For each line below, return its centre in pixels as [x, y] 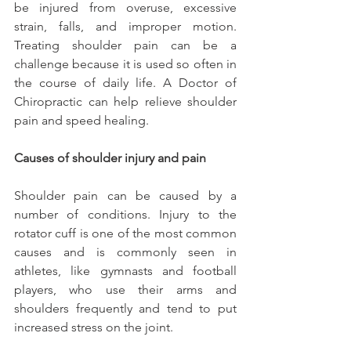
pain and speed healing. [81, 121]
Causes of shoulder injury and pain [110, 158]
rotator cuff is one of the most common [125, 233]
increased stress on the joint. [94, 327]
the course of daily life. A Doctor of [125, 83]
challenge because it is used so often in [125, 64]
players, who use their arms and [125, 290]
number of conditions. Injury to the [125, 215]
